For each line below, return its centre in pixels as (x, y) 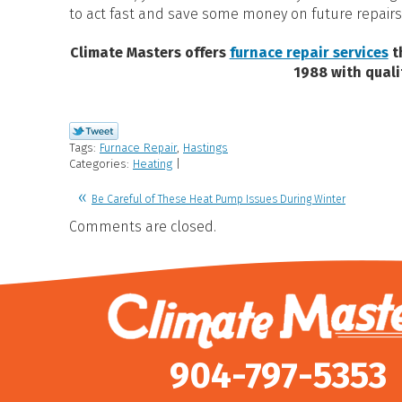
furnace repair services (309, 53)
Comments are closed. (143, 226)
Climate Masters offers (149, 53)
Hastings (205, 147)
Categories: (101, 163)
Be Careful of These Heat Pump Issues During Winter (218, 199)
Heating (153, 163)
